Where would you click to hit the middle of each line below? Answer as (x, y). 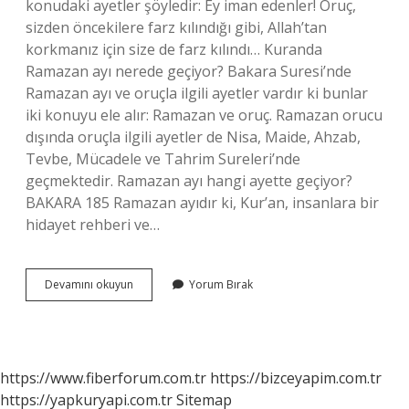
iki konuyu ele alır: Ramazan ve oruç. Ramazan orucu (204, 115)
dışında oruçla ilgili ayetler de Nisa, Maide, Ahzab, (193, 137)
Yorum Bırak (221, 284)
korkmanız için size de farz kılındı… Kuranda (174, 49)
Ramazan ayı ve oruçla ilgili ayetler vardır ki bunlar (197, 93)
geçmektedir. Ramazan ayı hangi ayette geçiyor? (189, 181)
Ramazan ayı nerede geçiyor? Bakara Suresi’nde (189, 71)
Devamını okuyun (89, 284)
